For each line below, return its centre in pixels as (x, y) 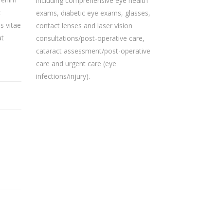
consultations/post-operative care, (90, 38)
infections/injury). (63, 76)
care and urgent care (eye (76, 64)
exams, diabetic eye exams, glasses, (93, 13)
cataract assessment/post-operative (93, 51)
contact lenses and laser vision (84, 26)
